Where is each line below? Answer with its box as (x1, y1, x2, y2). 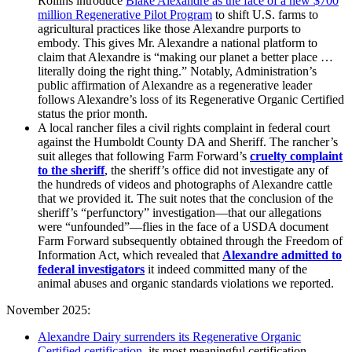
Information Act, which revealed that (38, 248, 222, 262)
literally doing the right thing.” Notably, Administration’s (38, 64, 317, 79)
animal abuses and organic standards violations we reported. (38, 277, 334, 291)
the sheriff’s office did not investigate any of (108, 163, 328, 178)
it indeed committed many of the (145, 262, 307, 277)
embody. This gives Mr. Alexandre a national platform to (38, 36, 317, 50)
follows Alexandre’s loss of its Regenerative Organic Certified (38, 93, 344, 107)
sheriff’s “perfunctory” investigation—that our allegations (38, 206, 321, 220)
